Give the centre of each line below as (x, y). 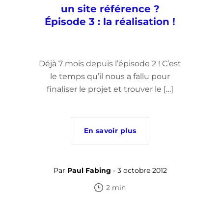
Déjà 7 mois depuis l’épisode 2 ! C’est (110, 64)
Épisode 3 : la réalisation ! (110, 22)
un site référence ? (110, 9)
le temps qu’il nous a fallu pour (110, 76)
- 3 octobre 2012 (139, 170)
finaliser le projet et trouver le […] (110, 89)
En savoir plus (110, 131)
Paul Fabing (89, 170)
